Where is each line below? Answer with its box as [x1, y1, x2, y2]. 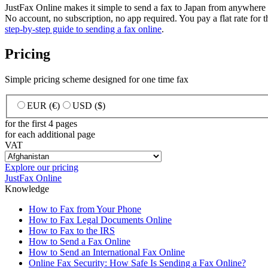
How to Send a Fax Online [29, 236, 130, 246]
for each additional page [5, 129, 95, 139]
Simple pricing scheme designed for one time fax [5, 74, 188, 85]
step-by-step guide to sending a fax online [5, 23, 162, 34]
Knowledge [5, 183, 49, 194]
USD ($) [72, 100, 105, 111]
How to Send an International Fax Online [29, 246, 185, 257]
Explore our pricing [5, 162, 78, 172]
